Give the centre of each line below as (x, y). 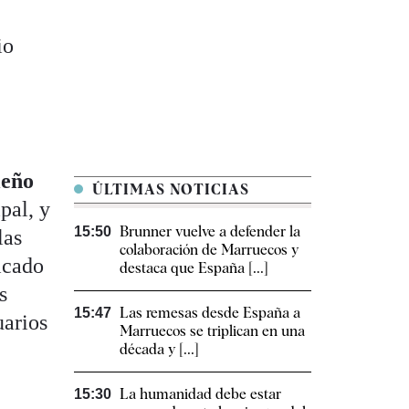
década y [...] (159, 350)
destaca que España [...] (194, 268)
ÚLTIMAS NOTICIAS (168, 190)
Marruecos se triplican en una (212, 331)
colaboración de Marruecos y (209, 250)
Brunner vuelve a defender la (210, 232)
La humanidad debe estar (200, 394)
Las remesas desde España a (210, 313)
